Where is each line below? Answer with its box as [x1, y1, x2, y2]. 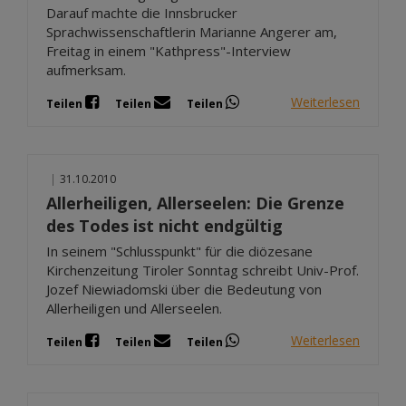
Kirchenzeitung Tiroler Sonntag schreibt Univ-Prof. [46, 260, 359, 279]
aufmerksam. [46, 60, 126, 79]
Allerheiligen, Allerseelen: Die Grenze [46, 191, 344, 214]
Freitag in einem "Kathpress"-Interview [46, 41, 291, 60]
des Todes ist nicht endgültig [46, 214, 283, 237]
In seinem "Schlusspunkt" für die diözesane [46, 241, 313, 260]
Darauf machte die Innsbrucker [46, 3, 237, 22]
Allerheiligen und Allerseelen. [46, 298, 222, 317]
